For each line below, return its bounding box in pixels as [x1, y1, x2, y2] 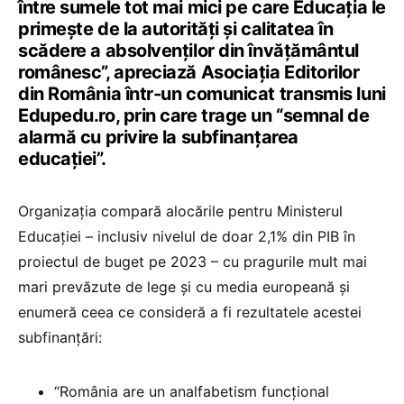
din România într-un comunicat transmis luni [18, 82, 386, 105]
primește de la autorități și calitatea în [18, 17, 334, 40]
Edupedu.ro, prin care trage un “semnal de [18, 104, 370, 126]
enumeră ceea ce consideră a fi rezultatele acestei [18, 302, 362, 321]
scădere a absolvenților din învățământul [18, 39, 359, 61]
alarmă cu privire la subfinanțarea [18, 125, 298, 148]
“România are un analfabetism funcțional [54, 381, 329, 400]
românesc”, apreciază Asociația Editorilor [18, 60, 360, 83]
